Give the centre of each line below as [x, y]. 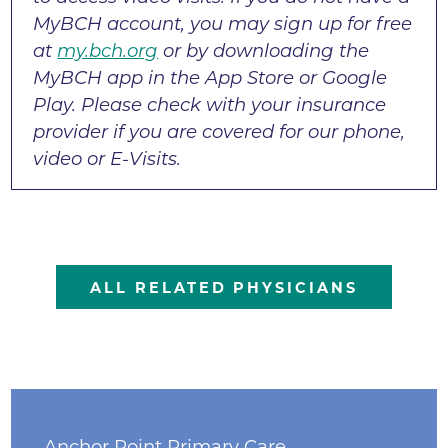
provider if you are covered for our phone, [219, 132]
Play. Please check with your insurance [210, 105]
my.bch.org [108, 51]
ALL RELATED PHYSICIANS [224, 288]
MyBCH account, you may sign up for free [223, 24]
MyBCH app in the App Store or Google [210, 78]
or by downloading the [264, 51]
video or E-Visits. [107, 159]
